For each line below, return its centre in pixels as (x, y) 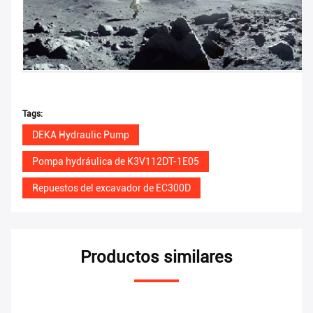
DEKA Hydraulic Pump (81, 135)
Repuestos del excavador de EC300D (111, 188)
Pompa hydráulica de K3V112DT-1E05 (116, 162)
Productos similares (156, 257)
